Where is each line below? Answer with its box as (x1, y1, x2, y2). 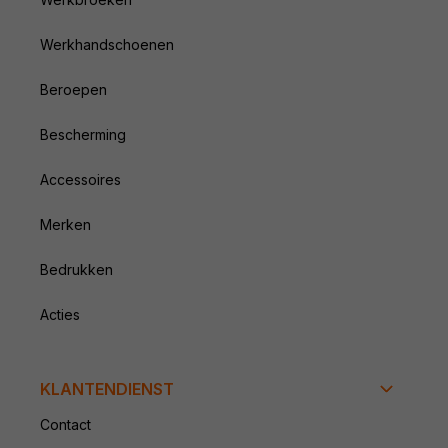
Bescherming (40, 125, 126, 143)
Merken (40, 215, 91, 233)
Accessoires (40, 170, 121, 188)
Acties (40, 305, 80, 323)
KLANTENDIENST (40, 378, 174, 399)
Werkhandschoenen (40, 35, 174, 53)
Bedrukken (40, 260, 113, 278)
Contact (40, 415, 91, 433)
